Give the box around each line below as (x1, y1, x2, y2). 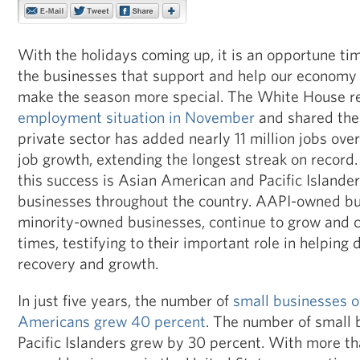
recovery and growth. (18, 254, 158, 272)
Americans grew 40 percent (18, 312, 206, 330)
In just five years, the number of (18, 291, 233, 309)
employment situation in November (18, 108, 255, 126)
